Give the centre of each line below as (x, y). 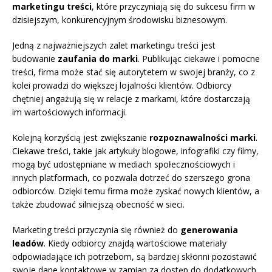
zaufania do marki (98, 59)
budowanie (35, 59)
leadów (28, 243)
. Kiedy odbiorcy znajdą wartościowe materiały (135, 243)
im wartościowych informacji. (70, 112)
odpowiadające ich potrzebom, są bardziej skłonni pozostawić (134, 257)
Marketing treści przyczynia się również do (96, 230)
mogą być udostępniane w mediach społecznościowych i (124, 165)
